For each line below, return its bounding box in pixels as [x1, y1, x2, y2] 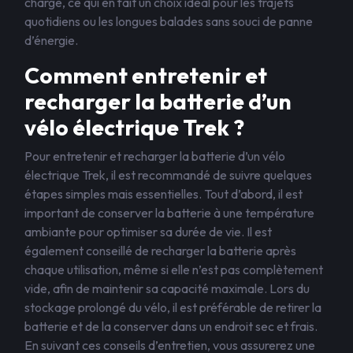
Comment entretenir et [24, 61, 267, 89]
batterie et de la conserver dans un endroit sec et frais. [24, 318, 318, 334]
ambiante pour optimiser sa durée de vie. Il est [24, 224, 272, 240]
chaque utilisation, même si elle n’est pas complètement [24, 262, 323, 277]
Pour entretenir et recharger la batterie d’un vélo [24, 148, 285, 164]
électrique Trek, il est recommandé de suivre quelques [24, 167, 312, 183]
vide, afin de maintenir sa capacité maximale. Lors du [24, 281, 310, 296]
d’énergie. [24, 32, 78, 48]
